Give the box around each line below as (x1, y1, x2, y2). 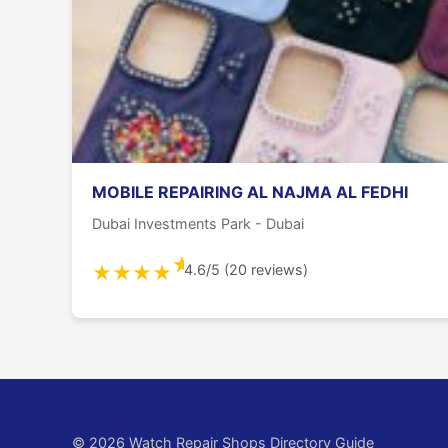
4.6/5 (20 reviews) (183, 260, 308, 278)
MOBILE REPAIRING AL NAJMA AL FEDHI (92, 182, 408, 203)
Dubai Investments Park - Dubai (92, 215, 304, 233)
